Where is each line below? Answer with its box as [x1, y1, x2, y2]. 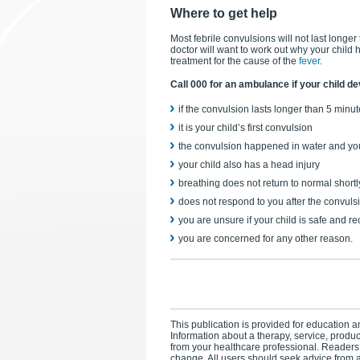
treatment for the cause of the [170, 55, 299, 67]
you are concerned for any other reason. [178, 233, 353, 244]
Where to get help [170, 6, 277, 20]
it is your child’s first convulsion [178, 122, 313, 133]
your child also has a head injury [178, 159, 320, 170]
